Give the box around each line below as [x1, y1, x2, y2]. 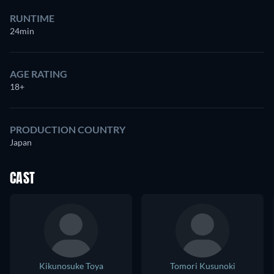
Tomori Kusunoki [169, 261, 235, 272]
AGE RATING [10, 68, 67, 80]
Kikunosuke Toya [39, 261, 103, 272]
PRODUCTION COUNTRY [10, 124, 125, 136]
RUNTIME [10, 12, 54, 24]
